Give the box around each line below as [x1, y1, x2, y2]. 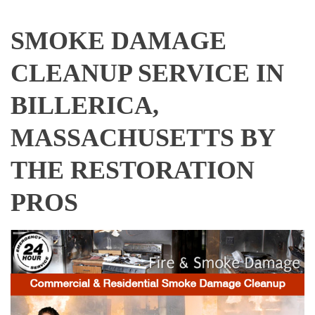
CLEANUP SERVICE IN [11, 59, 284, 88]
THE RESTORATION [11, 156, 255, 185]
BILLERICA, [11, 91, 159, 120]
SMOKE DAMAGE [11, 27, 226, 56]
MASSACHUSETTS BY [11, 124, 275, 153]
